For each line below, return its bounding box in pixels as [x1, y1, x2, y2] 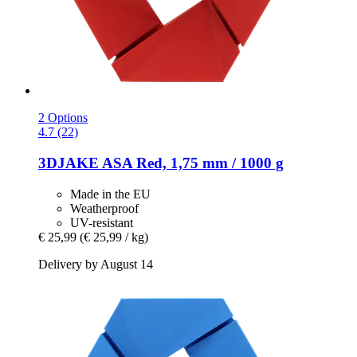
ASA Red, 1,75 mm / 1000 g [99, 155, 284, 172]
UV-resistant [70, 215, 133, 229]
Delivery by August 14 [38, 257, 153, 271]
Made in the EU [70, 186, 151, 201]
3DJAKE [38, 155, 99, 172]
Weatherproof [70, 201, 139, 215]
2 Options [38, 111, 88, 125]
